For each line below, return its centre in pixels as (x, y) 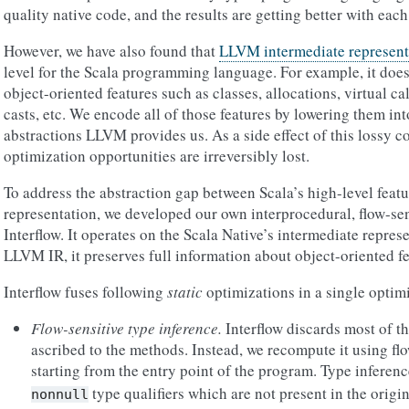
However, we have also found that (111, 51)
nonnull (60, 394)
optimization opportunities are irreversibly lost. (157, 156)
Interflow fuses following (85, 292)
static (185, 292)
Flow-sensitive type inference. (126, 328)
